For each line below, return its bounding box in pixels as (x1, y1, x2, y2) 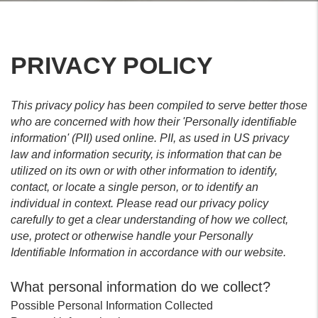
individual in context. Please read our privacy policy (11, 197, 268, 209)
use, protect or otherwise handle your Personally (11, 230, 253, 242)
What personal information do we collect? (11, 279, 270, 295)
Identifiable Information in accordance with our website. (11, 246, 286, 258)
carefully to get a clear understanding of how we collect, (11, 214, 288, 226)
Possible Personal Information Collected (11, 300, 213, 312)
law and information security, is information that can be (11, 148, 282, 160)
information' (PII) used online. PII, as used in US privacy (11, 132, 289, 144)
